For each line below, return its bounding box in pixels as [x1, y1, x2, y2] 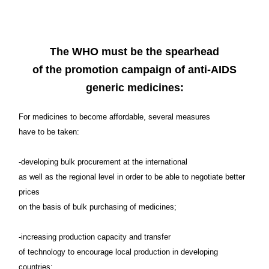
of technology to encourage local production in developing [19, 247, 218, 256]
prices [19, 187, 40, 196]
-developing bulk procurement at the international [19, 157, 187, 166]
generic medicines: [85, 81, 184, 94]
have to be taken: [19, 127, 79, 136]
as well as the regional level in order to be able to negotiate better [19, 172, 245, 181]
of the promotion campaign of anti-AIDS [32, 63, 237, 76]
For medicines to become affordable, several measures [19, 112, 210, 121]
